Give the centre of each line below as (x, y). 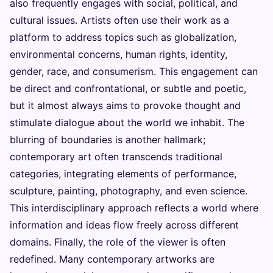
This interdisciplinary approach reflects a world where (134, 208)
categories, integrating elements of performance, (123, 174)
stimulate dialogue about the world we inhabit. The (127, 123)
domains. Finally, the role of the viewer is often (118, 242)
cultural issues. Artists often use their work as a (119, 20)
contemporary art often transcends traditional (116, 157)
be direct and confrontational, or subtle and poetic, (128, 89)
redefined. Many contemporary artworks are (112, 259)
